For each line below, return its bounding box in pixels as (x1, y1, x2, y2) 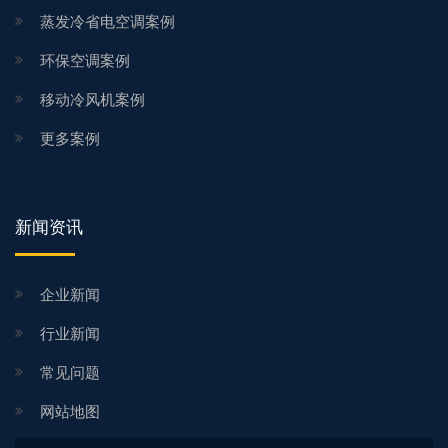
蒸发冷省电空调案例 (40, 12, 175, 30)
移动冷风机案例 (40, 90, 145, 108)
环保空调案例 (40, 51, 130, 69)
